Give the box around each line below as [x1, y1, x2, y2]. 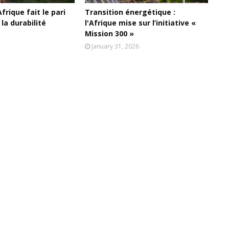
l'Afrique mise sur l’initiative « [85, 18, 196, 28]
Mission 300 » [85, 29, 134, 38]
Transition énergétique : [85, 7, 176, 17]
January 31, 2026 [91, 42, 140, 51]
